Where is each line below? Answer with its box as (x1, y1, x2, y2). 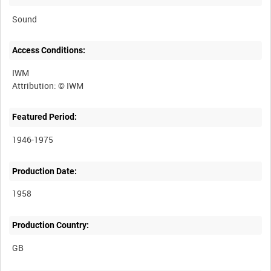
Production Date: (12, 166, 77, 176)
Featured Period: (12, 112, 77, 122)
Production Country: (12, 220, 90, 230)
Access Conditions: (12, 45, 86, 56)
